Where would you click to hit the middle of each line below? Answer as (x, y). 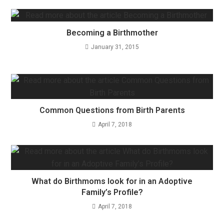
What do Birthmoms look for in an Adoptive (112, 181)
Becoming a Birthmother (112, 32)
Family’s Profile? (112, 192)
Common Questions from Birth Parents (112, 110)
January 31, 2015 (115, 47)
